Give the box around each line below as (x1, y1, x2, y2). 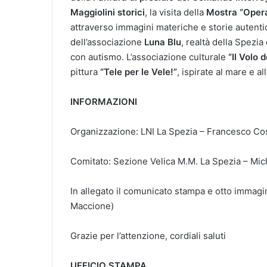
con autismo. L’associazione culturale (70, 51, 228, 63)
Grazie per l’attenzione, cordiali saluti (70, 229, 226, 241)
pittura (70, 66, 100, 77)
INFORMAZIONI (70, 95, 137, 107)
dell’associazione (70, 36, 144, 48)
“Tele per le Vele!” (100, 66, 177, 77)
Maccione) (70, 200, 114, 212)
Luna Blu (144, 36, 181, 48)
